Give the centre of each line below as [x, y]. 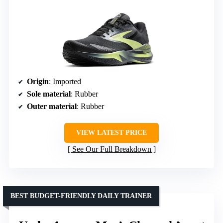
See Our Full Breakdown [111, 149]
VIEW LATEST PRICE [111, 132]
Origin [38, 81]
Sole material [49, 94]
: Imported [65, 81]
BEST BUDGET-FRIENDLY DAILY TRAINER [81, 196]
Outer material [52, 106]
